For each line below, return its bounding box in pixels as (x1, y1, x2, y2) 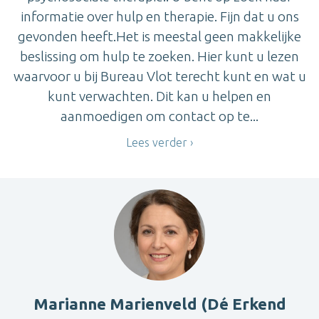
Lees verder (126, 135, 187, 149)
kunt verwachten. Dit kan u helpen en (48, 88, 271, 104)
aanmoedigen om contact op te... (61, 108, 258, 124)
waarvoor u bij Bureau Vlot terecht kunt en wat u (13, 68, 306, 84)
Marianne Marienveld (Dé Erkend (33, 295, 286, 313)
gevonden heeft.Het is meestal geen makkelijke (18, 28, 301, 44)
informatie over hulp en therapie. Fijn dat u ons (20, 8, 299, 24)
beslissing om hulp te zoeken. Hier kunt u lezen (20, 48, 299, 64)
